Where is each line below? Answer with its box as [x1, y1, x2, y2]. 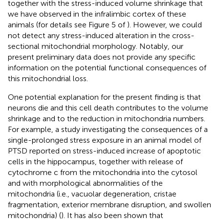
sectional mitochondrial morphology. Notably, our [8, 41, 183, 51]
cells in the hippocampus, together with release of [8, 156, 183, 166]
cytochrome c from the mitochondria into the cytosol [8, 167, 197, 177]
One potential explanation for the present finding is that [8, 92, 201, 102]
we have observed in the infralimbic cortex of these [8, 9, 186, 19]
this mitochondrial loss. [8, 73, 88, 83]
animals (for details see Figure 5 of [8, 20, 127, 29]
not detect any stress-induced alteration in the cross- [8, 30, 195, 40]
